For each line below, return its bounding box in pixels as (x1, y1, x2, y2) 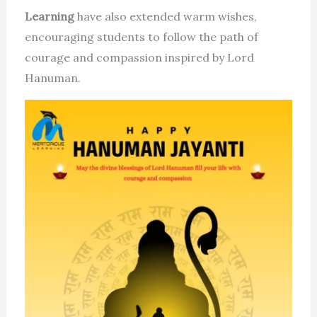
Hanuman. (24, 71, 81, 85)
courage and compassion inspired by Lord (24, 50, 254, 64)
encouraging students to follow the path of (24, 30, 258, 44)
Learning (24, 9, 74, 23)
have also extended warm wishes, (74, 9, 257, 23)
